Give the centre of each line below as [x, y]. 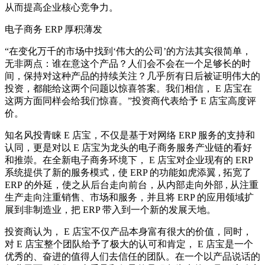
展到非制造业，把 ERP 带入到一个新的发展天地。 [110, 209]
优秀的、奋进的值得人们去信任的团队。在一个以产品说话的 [132, 256]
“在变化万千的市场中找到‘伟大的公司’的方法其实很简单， [128, 51]
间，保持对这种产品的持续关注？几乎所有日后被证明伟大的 [132, 76]
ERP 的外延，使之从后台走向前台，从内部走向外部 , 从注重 [132, 185]
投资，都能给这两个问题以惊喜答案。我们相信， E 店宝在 [128, 88]
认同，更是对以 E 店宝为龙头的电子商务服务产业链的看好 [128, 147]
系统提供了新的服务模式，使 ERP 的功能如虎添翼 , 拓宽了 [128, 172]
